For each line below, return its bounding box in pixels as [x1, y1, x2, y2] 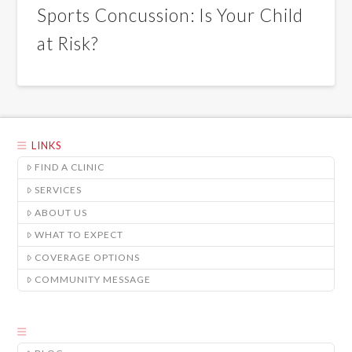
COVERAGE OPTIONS [35, 251, 141, 263]
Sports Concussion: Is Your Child [37, 5, 304, 26]
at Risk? [37, 33, 99, 54]
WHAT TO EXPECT [35, 229, 124, 241]
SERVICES [35, 184, 82, 196]
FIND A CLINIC [35, 161, 105, 174]
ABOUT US [35, 206, 88, 218]
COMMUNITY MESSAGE [35, 273, 152, 286]
